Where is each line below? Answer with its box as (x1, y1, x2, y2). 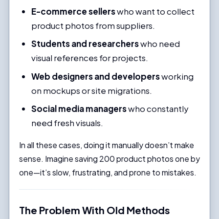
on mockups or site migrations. (31, 85, 153, 96)
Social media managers (31, 103, 127, 114)
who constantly (127, 103, 189, 114)
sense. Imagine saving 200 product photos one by (19, 153, 200, 164)
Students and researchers (31, 38, 139, 49)
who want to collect (115, 5, 195, 17)
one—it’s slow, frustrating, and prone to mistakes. (19, 167, 197, 178)
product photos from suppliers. (31, 20, 155, 31)
